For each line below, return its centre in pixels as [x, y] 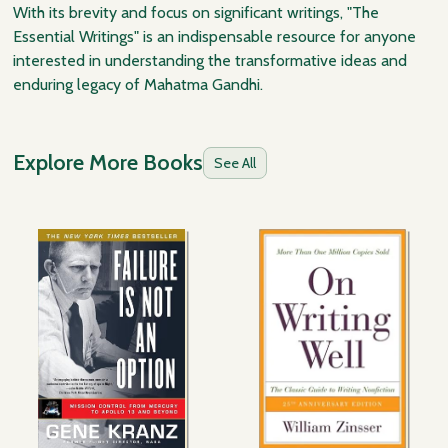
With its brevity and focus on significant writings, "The [196, 13]
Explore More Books [108, 163]
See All [235, 163]
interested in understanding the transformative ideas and [210, 61]
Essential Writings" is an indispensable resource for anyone [215, 37]
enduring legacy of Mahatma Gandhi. [138, 85]
